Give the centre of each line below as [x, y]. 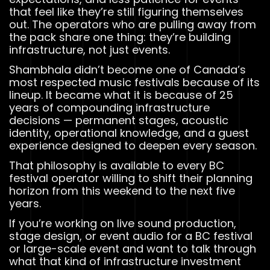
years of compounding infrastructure [109, 107]
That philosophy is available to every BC [117, 165]
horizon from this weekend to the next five [122, 190]
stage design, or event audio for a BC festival [131, 236]
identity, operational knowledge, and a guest [129, 133]
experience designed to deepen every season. [133, 145]
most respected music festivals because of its [134, 82]
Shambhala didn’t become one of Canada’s [127, 69]
